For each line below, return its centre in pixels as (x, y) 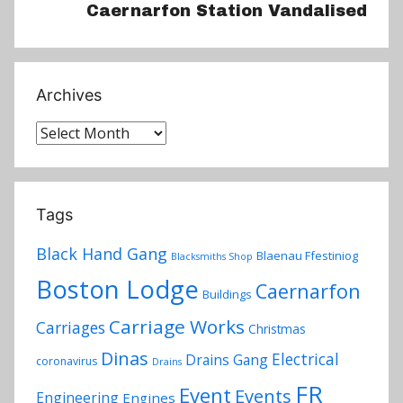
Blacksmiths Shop (212, 257)
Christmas (277, 329)
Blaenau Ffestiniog (307, 256)
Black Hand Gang (102, 254)
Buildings (227, 295)
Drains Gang (227, 360)
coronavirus (67, 362)
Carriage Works (177, 327)
